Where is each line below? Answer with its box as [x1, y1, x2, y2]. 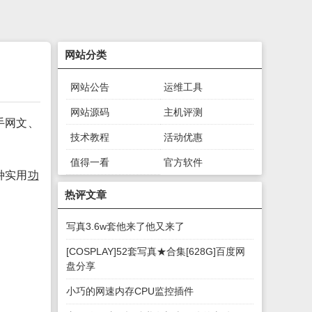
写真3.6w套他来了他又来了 [66, 221, 185, 232]
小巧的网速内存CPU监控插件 [66, 286, 194, 297]
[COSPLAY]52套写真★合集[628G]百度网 [66, 246, 246, 257]
